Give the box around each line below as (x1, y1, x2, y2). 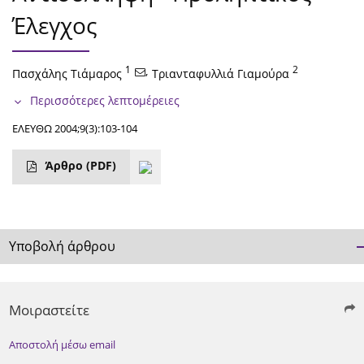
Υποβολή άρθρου (9, 237, 115, 256)
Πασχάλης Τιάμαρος (12, 66, 122, 82)
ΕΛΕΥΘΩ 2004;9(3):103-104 (12, 121, 137, 136)
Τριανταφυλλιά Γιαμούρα (152, 66, 289, 82)
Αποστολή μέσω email (9, 338, 115, 353)
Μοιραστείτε (9, 301, 89, 320)
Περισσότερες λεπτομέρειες (30, 93, 180, 109)
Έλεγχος (12, 10, 97, 41)
